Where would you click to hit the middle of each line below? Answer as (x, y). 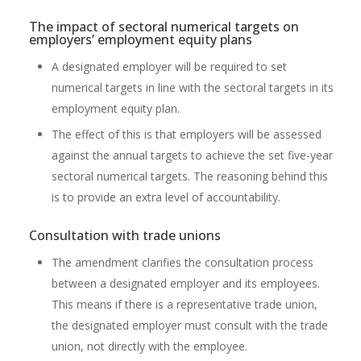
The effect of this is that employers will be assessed (187, 134)
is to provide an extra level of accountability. (166, 197)
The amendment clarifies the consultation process (183, 262)
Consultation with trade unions (125, 235)
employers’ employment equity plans (141, 39)
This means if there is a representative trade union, (185, 304)
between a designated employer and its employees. (186, 283)
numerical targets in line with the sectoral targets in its (193, 87)
